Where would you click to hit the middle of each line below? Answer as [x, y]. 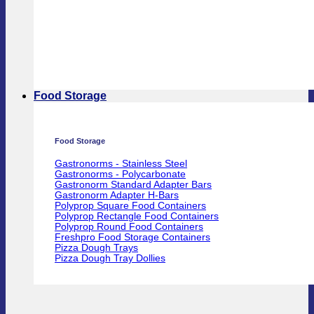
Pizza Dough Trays [96, 247]
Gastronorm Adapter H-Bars [117, 195]
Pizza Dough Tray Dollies [110, 258]
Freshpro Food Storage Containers [132, 237]
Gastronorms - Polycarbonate [120, 174]
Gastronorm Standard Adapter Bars [133, 184]
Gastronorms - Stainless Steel [121, 163]
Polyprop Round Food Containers [129, 226]
